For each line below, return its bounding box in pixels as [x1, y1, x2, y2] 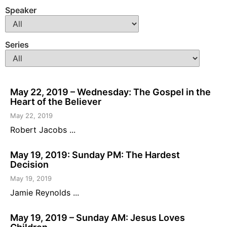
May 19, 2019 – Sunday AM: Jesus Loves [10, 212, 185, 223]
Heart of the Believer [10, 96, 101, 107]
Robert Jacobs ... [10, 125, 75, 135]
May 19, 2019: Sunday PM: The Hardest [10, 149, 180, 161]
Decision [10, 159, 49, 170]
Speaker [5, 5, 36, 15]
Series [5, 39, 29, 50]
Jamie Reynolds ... [10, 187, 79, 198]
